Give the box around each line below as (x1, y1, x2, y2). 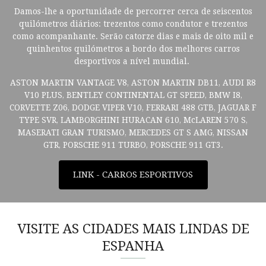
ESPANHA (102, 238, 164, 254)
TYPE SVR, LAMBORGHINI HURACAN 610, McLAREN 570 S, (18, 115, 248, 125)
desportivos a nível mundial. (74, 56, 192, 66)
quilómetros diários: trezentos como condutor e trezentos (18, 19, 248, 29)
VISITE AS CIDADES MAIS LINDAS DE (17, 221, 249, 237)
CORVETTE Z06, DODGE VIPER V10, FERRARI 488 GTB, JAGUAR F (9, 103, 256, 113)
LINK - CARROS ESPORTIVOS (73, 169, 193, 180)
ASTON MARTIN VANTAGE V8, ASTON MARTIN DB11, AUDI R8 (10, 78, 256, 88)
